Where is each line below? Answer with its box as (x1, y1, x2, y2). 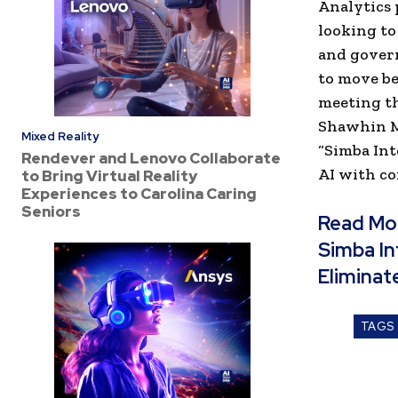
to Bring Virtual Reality (21, 165, 197, 186)
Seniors (21, 201, 81, 221)
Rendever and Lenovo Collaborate (21, 147, 281, 168)
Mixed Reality (21, 128, 99, 144)
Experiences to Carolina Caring (21, 183, 257, 203)
